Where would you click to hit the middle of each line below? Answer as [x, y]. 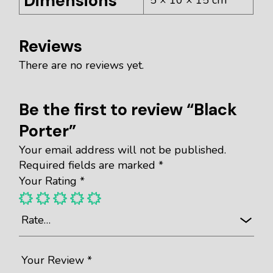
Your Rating [50, 181]
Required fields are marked [89, 165]
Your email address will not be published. [123, 150]
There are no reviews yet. [82, 65]
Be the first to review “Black [128, 109]
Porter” [48, 130]
